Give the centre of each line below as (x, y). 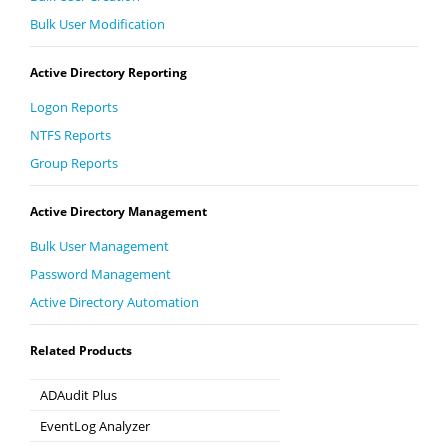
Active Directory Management (119, 211)
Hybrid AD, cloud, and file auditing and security (152, 418)
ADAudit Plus (79, 394)
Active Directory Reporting (109, 72)
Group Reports (74, 162)
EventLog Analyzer (95, 425)
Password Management (101, 273)
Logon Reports (74, 106)
